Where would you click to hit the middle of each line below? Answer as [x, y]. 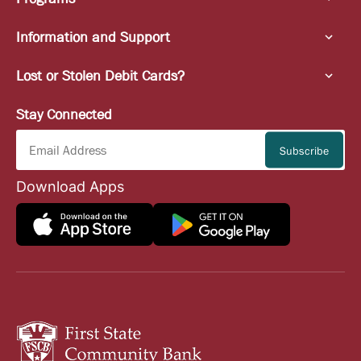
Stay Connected [64, 114]
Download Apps [70, 187]
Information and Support [93, 37]
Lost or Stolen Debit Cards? [100, 76]
